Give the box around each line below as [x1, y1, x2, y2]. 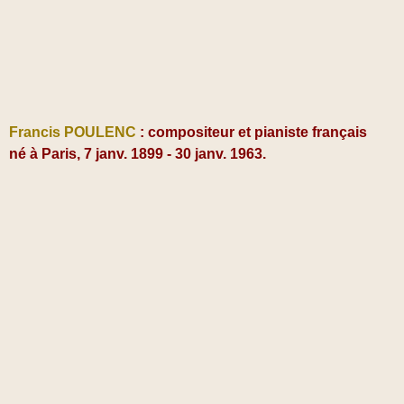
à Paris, [30, 146, 80, 162]
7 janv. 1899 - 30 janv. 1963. [80, 146, 266, 162]
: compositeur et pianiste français [136, 124, 367, 141]
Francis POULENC [9, 124, 136, 141]
